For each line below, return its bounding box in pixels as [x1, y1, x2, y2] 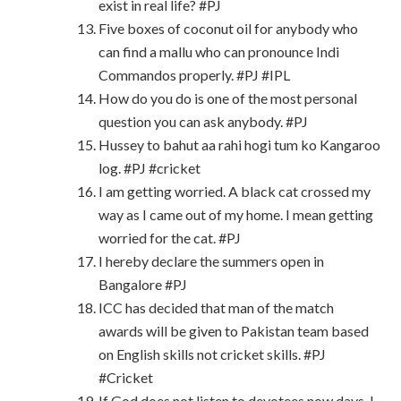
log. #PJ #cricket [98, 159, 201, 176]
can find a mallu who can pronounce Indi [98, 43, 340, 60]
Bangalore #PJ [98, 276, 188, 293]
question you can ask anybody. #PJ [98, 113, 309, 130]
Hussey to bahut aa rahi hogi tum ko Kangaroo [98, 136, 381, 153]
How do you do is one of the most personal [98, 90, 358, 107]
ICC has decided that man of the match [98, 299, 335, 316]
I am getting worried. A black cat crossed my [98, 183, 371, 200]
